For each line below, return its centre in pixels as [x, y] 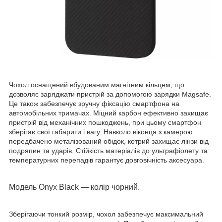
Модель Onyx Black [45, 187]
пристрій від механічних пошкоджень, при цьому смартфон [105, 122]
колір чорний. [114, 187]
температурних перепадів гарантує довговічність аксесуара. [107, 160]
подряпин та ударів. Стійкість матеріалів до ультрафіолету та [108, 150]
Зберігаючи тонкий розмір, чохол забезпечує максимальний [106, 214]
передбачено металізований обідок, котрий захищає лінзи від [109, 141]
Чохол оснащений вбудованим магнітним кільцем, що [97, 84]
